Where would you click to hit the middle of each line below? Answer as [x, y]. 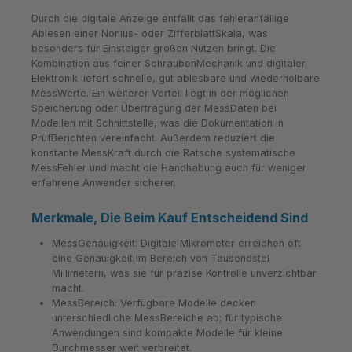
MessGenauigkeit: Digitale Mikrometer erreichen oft [176, 243]
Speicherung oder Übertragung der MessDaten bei [154, 108]
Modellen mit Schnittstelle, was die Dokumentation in [158, 123]
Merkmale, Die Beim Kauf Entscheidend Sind [170, 217]
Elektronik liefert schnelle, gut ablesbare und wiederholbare [176, 79]
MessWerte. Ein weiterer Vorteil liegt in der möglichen [160, 93]
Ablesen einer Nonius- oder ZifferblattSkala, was [150, 34]
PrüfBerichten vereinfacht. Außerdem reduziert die [153, 138]
